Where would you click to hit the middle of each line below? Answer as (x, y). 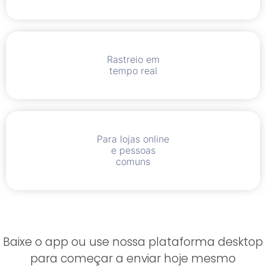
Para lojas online (133, 139)
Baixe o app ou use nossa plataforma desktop (133, 242)
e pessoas (133, 150)
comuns (133, 161)
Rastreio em (133, 59)
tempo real (133, 70)
